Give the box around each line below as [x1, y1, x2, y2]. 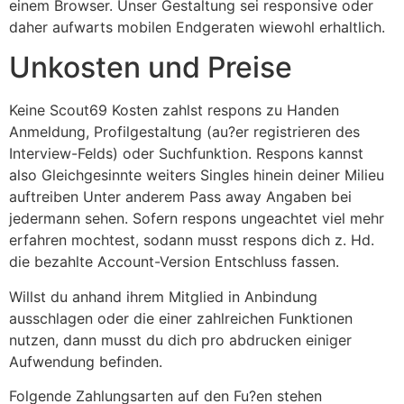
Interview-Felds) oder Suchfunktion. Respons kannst [9, 144, 363, 163]
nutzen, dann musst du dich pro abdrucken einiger [9, 330, 352, 349]
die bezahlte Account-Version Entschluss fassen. [9, 252, 339, 271]
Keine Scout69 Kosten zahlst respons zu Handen [9, 101, 339, 120]
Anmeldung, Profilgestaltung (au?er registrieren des [9, 123, 360, 142]
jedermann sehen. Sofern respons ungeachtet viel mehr [9, 209, 384, 228]
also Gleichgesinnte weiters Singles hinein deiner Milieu [9, 166, 384, 185]
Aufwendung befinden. [9, 352, 162, 371]
